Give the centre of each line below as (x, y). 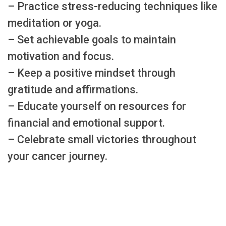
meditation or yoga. (54, 23)
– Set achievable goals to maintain (92, 39)
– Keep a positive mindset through (92, 73)
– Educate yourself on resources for (97, 106)
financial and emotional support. (86, 123)
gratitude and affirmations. (73, 89)
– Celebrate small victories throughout (102, 139)
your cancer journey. (58, 156)
